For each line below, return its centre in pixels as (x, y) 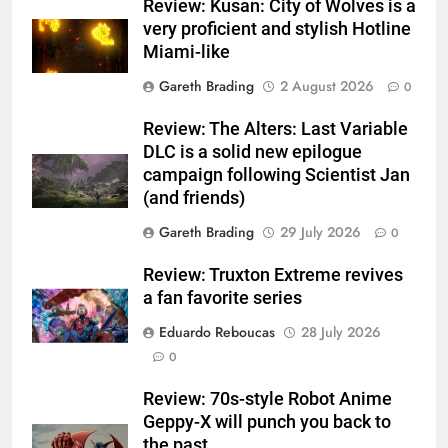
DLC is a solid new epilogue (252, 151)
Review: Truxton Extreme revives (273, 274)
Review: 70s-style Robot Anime (267, 398)
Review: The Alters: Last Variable (275, 128)
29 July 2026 (320, 231)
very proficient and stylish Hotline (277, 28)
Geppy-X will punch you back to (267, 421)
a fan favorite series (222, 297)
